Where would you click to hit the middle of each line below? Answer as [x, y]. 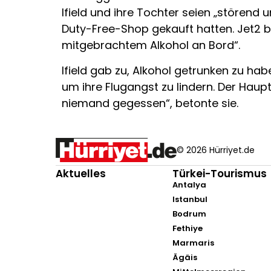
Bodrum [190, 214]
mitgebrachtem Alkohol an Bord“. [151, 45]
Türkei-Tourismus [220, 174]
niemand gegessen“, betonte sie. [150, 103]
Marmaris [194, 243]
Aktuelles [81, 174]
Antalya [190, 185]
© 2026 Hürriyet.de [216, 150]
